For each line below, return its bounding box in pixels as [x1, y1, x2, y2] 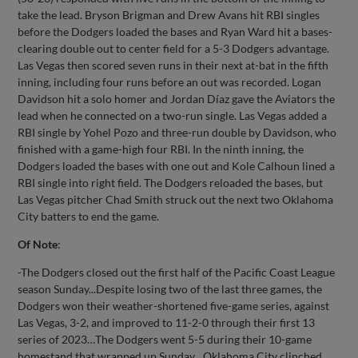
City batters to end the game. [18, 209, 160, 223]
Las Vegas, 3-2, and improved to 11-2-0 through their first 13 [18, 315, 316, 329]
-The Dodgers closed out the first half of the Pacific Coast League [18, 265, 336, 279]
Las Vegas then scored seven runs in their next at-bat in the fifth [18, 58, 329, 72]
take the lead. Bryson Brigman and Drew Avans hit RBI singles [18, 7, 320, 22]
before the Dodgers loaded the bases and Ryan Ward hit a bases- [18, 24, 333, 38]
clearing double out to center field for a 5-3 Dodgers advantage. [18, 41, 330, 55]
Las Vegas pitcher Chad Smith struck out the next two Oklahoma [18, 192, 334, 206]
